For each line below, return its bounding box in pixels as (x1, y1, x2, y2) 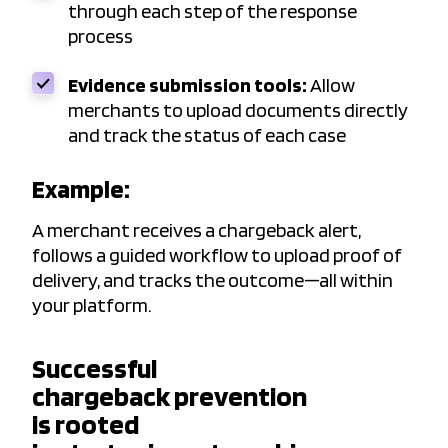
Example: (32, 173, 130, 205)
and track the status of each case (68, 123, 349, 148)
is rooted (32, 407, 139, 442)
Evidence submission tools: (68, 73, 307, 98)
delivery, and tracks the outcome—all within (32, 268, 393, 293)
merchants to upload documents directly (68, 98, 408, 123)
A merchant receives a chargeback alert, (32, 218, 361, 243)
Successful (32, 351, 157, 386)
